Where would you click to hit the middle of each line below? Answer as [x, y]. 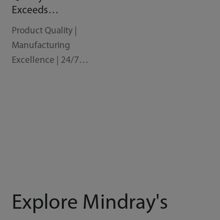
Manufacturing [41, 46]
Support [27, 75]
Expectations [40, 24]
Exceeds [30, 10]
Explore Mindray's [90, 204]
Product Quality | [44, 31]
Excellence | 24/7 [45, 60]
